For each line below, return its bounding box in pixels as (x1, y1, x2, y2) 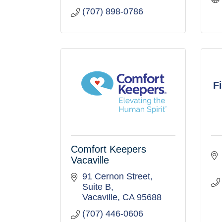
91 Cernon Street (82, 171, 150, 181)
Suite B (82, 182, 111, 192)
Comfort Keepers (71, 144, 146, 155)
